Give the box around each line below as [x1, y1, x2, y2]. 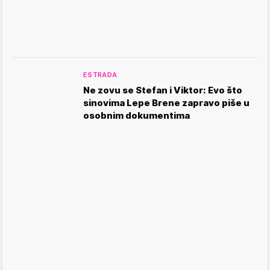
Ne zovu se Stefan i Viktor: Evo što [83, 84, 242, 96]
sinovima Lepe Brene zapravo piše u [83, 96, 250, 108]
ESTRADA [83, 70, 118, 79]
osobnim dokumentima [83, 109, 190, 121]
